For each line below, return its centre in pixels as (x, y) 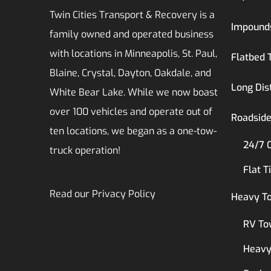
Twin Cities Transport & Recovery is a (132, 15)
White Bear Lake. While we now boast (134, 92)
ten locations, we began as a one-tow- (133, 131)
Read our (71, 194)
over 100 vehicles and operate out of (131, 111)
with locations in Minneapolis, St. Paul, (133, 53)
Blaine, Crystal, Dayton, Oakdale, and (130, 73)
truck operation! (85, 150)
